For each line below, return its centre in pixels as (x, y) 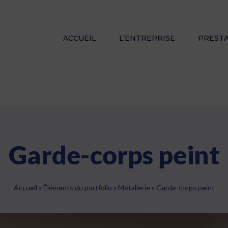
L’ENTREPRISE (147, 38)
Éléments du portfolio (77, 187)
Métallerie (134, 187)
